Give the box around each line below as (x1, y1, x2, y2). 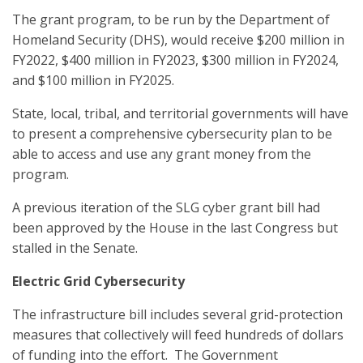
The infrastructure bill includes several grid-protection (12, 305, 343, 323)
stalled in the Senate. (12, 239, 138, 257)
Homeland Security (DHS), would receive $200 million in (12, 31, 344, 49)
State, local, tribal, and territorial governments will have (12, 105, 348, 122)
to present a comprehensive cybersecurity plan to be (12, 125, 332, 143)
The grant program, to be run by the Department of (12, 11, 330, 28)
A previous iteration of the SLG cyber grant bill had (12, 199, 320, 216)
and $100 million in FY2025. (12, 71, 174, 89)
